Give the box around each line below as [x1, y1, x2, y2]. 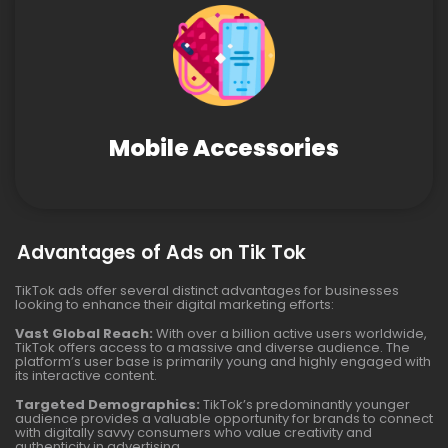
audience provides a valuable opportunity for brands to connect [15, 408, 433, 428]
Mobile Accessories [109, 131, 339, 164]
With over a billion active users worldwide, [153, 323, 427, 343]
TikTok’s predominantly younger [200, 394, 410, 414]
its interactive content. [15, 365, 157, 385]
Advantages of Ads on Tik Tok [17, 238, 306, 266]
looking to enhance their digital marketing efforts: [15, 294, 334, 314]
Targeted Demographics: [15, 394, 200, 414]
